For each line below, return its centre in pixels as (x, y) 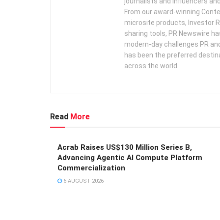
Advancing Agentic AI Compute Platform (130, 157)
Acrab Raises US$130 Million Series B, (125, 147)
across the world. (151, 66)
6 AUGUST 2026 (83, 181)
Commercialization (91, 168)
